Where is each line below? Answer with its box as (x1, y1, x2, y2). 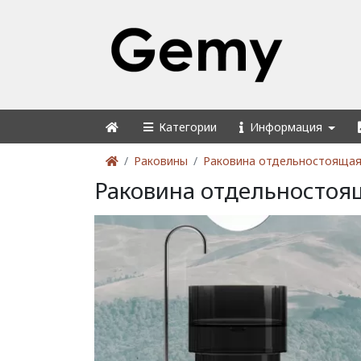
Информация (243, 118, 326, 135)
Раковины (134, 152, 188, 168)
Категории (155, 118, 217, 135)
